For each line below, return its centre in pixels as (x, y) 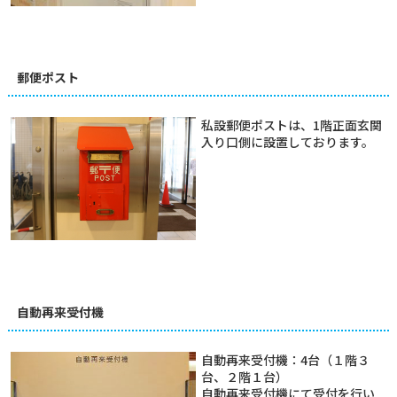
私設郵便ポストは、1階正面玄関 (291, 125)
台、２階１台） (244, 377)
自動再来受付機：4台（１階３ (285, 360)
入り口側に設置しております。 (287, 142)
